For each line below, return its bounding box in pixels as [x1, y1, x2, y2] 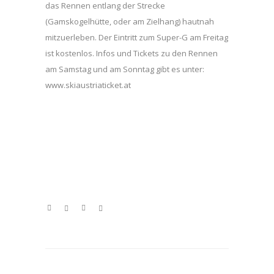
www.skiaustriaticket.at [45, 80, 131, 91]
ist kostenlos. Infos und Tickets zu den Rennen [45, 48, 218, 59]
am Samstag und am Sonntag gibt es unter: [45, 64, 204, 75]
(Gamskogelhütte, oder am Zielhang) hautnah [45, 16, 214, 28]
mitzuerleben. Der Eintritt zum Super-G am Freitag [45, 32, 228, 43]
